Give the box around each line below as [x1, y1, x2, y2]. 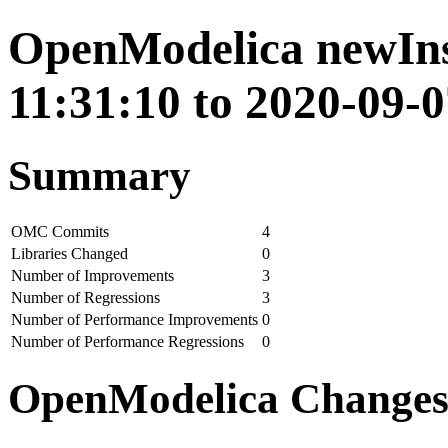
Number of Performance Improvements [11, 310, 258, 328]
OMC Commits [11, 222, 109, 240]
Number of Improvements [11, 266, 174, 284]
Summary [8, 151, 191, 199]
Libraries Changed [11, 244, 128, 262]
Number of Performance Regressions [11, 332, 244, 350]
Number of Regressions [11, 288, 160, 306]
